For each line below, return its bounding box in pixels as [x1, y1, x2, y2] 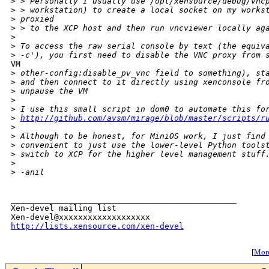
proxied [16, 14, 54, 24]
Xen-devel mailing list [11, 204, 116, 213]
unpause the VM [16, 86, 88, 96]
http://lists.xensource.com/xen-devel [11, 222, 184, 231]
